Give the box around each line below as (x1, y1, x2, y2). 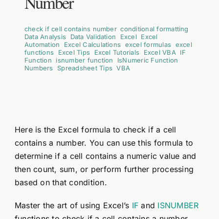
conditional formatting (120, 24, 189, 33)
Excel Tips (58, 48, 90, 56)
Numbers (24, 64, 53, 72)
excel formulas (125, 40, 172, 48)
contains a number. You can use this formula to (14, 137, 194, 148)
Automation (24, 40, 60, 48)
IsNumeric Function (117, 56, 178, 64)
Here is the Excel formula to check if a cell (14, 124, 176, 134)
